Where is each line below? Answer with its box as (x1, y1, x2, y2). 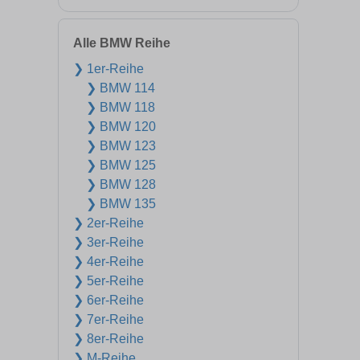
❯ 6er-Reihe (73, 293, 144, 307)
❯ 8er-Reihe (73, 332, 144, 346)
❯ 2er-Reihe (73, 216, 144, 230)
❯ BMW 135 (86, 197, 156, 211)
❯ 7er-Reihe (73, 313, 144, 326)
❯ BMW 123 (86, 139, 156, 153)
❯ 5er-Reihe (73, 274, 144, 288)
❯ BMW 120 (86, 120, 156, 133)
